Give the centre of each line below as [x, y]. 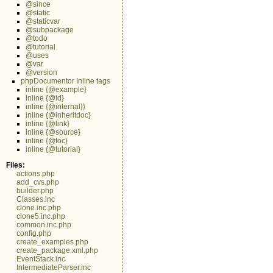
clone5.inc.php [41, 216]
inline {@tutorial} [53, 149]
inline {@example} [56, 90]
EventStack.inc [41, 259]
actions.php [36, 174]
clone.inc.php [39, 208]
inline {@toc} [47, 141]
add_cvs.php [38, 182]
